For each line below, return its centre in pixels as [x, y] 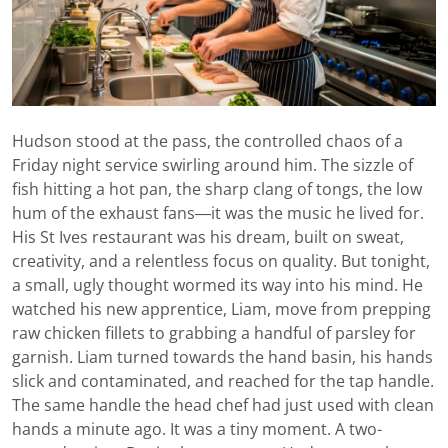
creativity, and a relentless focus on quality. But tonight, [221, 261]
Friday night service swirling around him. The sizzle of [212, 165]
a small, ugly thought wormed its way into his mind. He [217, 285]
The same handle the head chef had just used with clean [223, 405]
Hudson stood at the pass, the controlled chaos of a [207, 141]
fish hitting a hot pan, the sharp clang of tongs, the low [217, 189]
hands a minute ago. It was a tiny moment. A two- [197, 429]
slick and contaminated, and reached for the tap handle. [223, 381]
